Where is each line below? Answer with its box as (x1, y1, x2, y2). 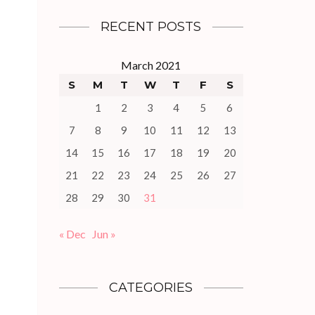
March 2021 (121, 58, 181, 72)
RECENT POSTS (101, 19, 202, 34)
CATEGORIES (109, 280, 193, 295)
